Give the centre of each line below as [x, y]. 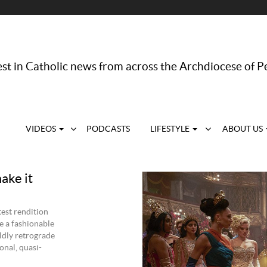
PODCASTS [108, 129]
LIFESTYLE [171, 129]
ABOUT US [243, 129]
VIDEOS [42, 129]
